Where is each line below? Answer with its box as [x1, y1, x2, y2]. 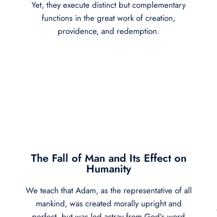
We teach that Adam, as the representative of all [25, 184, 192, 196]
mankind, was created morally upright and [35, 197, 182, 209]
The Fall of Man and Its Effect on [31, 150, 186, 166]
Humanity [86, 160, 131, 176]
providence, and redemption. [58, 25, 159, 37]
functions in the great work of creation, [42, 12, 175, 24]
